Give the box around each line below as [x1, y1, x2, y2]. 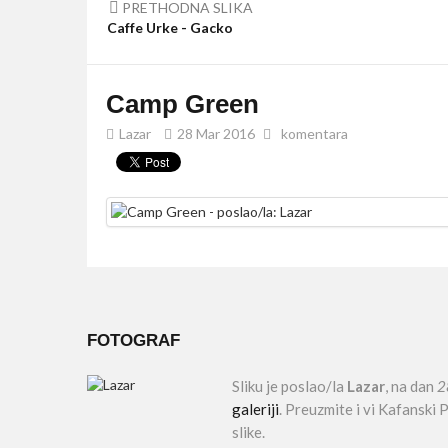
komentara [281, 125, 348, 142]
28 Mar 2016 [177, 125, 255, 142]
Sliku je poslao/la [232, 377, 347, 395]
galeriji [232, 400, 279, 418]
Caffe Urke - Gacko [107, 19, 233, 36]
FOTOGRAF [87, 331, 180, 350]
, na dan [385, 377, 437, 395]
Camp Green [106, 89, 259, 119]
